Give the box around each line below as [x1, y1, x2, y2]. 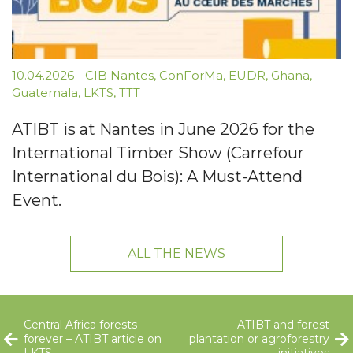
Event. [12, 191, 61, 210]
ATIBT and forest [237, 318, 329, 333]
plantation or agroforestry [189, 332, 329, 347]
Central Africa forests [24, 318, 137, 333]
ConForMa [159, 68, 223, 84]
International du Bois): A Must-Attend [12, 167, 303, 187]
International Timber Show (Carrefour [12, 143, 304, 163]
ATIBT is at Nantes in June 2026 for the [12, 120, 314, 139]
